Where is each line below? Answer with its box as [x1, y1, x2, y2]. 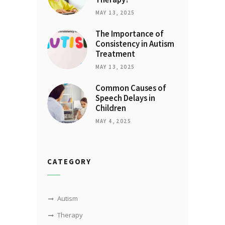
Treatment [95, 49, 135, 60]
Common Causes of [95, 82, 166, 93]
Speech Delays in [95, 92, 155, 103]
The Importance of [95, 29, 164, 40]
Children [95, 102, 126, 114]
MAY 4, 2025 [95, 117, 131, 125]
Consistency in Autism [95, 39, 174, 50]
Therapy [57, 210, 83, 219]
